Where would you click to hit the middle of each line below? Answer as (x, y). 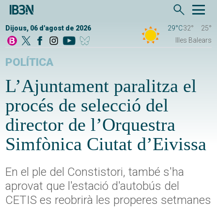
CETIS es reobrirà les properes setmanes (108, 200)
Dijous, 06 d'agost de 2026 (48, 28)
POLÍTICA (30, 62)
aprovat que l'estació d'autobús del (93, 186)
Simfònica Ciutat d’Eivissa (106, 144)
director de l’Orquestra (91, 125)
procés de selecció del (87, 105)
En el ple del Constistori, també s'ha (95, 172)
